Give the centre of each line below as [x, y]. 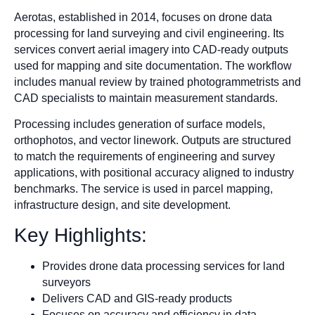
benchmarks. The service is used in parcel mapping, [143, 189]
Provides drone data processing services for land [163, 266]
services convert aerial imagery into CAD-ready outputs [151, 49]
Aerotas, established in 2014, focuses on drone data [143, 17]
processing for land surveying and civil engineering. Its [149, 33]
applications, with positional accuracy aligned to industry [154, 173]
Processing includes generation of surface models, [140, 124]
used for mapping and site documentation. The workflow [153, 65]
